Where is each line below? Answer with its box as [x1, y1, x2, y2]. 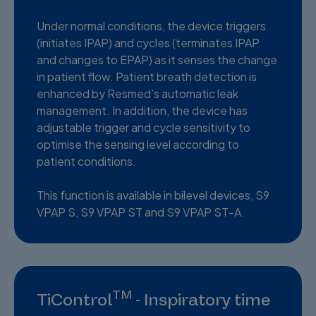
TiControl [37, 288, 112, 310]
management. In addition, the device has [37, 102, 248, 118]
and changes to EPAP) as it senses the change [37, 51, 277, 67]
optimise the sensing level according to [37, 136, 239, 152]
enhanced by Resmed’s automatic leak [37, 85, 238, 101]
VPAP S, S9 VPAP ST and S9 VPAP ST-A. [37, 204, 245, 219]
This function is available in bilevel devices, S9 [37, 187, 269, 202]
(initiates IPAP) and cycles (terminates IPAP [37, 35, 260, 50]
